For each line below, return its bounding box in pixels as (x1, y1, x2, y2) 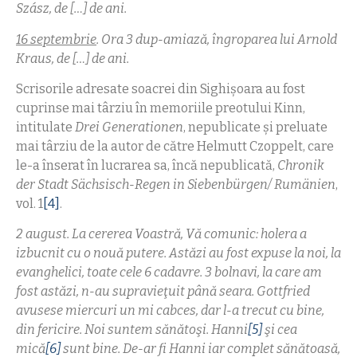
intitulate (16, 119, 75, 135)
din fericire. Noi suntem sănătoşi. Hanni (16, 322, 248, 338)
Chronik (277, 157, 324, 173)
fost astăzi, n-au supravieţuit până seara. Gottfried (16, 284, 310, 300)
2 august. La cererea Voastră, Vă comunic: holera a (16, 226, 307, 242)
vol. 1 (16, 195, 43, 211)
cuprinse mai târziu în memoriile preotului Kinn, (16, 100, 305, 116)
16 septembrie (16, 31, 96, 47)
